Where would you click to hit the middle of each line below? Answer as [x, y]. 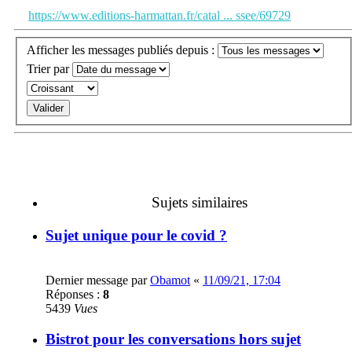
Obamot [170, 280]
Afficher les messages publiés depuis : [122, 49]
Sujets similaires [200, 202]
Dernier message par [98, 280]
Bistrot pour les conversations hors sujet [173, 339]
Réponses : [74, 295]
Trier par [49, 68]
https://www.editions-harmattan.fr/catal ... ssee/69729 [159, 16]
